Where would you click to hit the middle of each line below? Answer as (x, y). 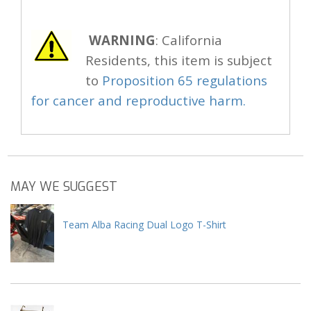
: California (189, 40)
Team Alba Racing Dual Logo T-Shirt (145, 225)
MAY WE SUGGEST (64, 187)
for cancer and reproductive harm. (138, 101)
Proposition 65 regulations (185, 81)
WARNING (122, 40)
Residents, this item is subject (179, 60)
